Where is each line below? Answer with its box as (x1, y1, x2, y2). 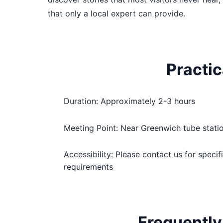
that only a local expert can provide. (48, 8, 185, 18)
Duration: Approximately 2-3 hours (64, 96, 195, 106)
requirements (64, 162, 113, 172)
